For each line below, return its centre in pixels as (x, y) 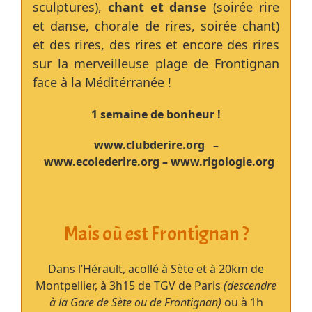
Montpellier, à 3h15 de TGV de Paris (130, 286)
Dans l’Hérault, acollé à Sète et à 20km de (156, 269)
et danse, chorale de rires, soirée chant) (156, 26)
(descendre (250, 286)
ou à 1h (243, 303)
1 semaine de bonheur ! (156, 115)
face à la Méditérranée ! (102, 83)
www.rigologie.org (222, 162)
